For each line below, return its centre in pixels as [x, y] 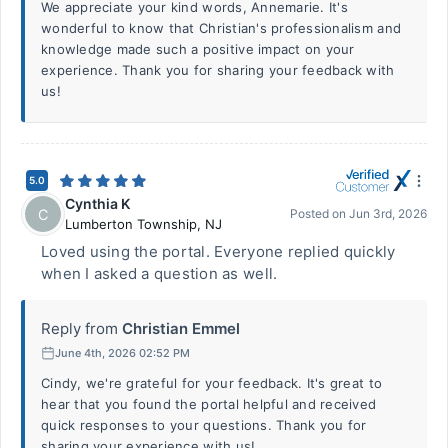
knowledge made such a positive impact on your [198, 49]
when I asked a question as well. [159, 273]
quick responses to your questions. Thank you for [204, 425]
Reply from [79, 328]
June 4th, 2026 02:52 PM [122, 352]
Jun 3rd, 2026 [388, 213]
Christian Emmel [181, 328]
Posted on [319, 213]
